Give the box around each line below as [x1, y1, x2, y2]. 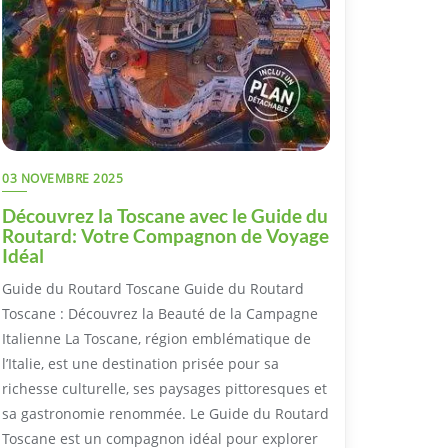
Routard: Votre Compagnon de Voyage [2, 223, 329, 247]
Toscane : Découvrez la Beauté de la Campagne [2, 303, 318, 323]
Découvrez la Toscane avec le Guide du [2, 203, 328, 227]
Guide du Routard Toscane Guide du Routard [2, 278, 304, 298]
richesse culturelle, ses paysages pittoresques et [2, 378, 327, 398]
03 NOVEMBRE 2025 [2, 169, 123, 187]
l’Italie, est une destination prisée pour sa [2, 353, 279, 373]
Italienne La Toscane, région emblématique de [2, 328, 311, 348]
